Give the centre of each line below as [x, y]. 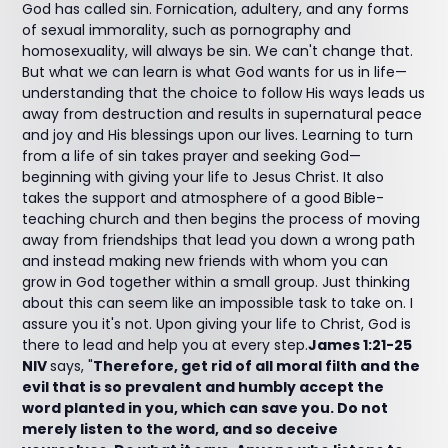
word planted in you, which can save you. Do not [205, 408]
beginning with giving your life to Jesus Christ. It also [203, 177]
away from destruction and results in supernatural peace [222, 114]
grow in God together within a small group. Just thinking [216, 282]
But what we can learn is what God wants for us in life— [215, 72]
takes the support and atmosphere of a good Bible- [203, 198]
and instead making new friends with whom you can [205, 261]
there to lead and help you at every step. [165, 345]
